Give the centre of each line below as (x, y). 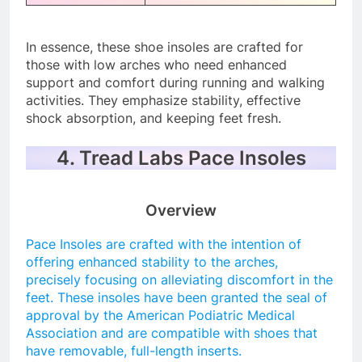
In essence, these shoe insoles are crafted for (164, 47)
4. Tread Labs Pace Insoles (181, 158)
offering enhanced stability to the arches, (152, 261)
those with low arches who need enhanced (156, 65)
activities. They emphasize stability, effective (163, 101)
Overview (181, 211)
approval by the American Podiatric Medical (160, 315)
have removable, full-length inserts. (134, 350)
